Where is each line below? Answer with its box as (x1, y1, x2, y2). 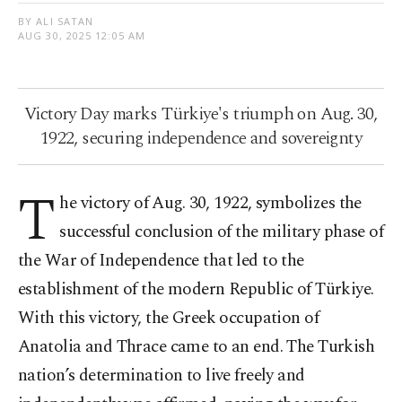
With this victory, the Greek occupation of (18, 305, 319, 332)
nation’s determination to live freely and (18, 363, 305, 389)
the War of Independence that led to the (18, 248, 304, 275)
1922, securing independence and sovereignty (39, 125, 363, 153)
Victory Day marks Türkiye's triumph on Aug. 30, (24, 100, 378, 128)
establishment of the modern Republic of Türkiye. (18, 276, 374, 303)
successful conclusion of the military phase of (59, 219, 384, 246)
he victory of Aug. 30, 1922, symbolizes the (59, 190, 362, 217)
